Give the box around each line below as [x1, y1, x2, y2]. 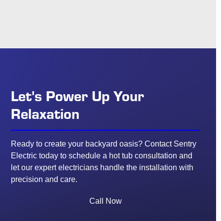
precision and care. [11, 175, 78, 184]
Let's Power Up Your [11, 85, 145, 105]
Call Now [89, 196, 122, 205]
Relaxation [11, 103, 80, 123]
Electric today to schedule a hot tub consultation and [11, 151, 193, 160]
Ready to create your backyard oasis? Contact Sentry [11, 139, 197, 148]
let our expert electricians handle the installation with [11, 163, 194, 172]
